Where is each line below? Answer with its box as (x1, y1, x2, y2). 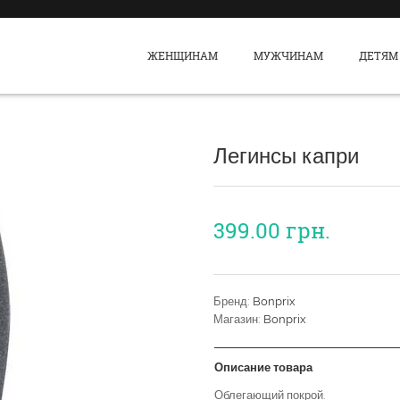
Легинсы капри (213, 143, 359, 169)
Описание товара (214, 361, 312, 374)
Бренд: (213, 295, 253, 308)
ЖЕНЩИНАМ (147, 48, 219, 62)
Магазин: (213, 312, 263, 326)
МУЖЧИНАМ (254, 48, 324, 62)
